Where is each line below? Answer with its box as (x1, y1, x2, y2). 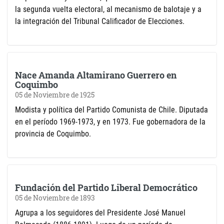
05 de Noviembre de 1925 (15, 90, 94, 100)
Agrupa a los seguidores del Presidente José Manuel (15, 208, 185, 218)
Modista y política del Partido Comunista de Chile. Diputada (15, 105, 208, 115)
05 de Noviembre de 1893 (15, 193, 95, 203)
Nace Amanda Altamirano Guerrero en (15, 69, 176, 81)
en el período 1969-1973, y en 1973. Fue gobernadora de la (15, 117, 205, 127)
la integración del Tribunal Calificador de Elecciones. (15, 16, 184, 26)
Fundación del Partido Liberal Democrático (15, 181, 197, 194)
